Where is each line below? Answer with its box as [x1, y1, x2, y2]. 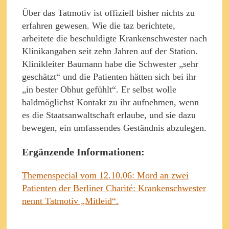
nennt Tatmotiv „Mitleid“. [22, 195, 119, 206]
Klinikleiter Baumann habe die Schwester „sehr [22, 58, 198, 69]
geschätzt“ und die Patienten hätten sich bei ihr [22, 71, 196, 82]
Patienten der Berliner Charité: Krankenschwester [22, 182, 206, 193]
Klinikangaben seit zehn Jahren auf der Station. [22, 45, 198, 56]
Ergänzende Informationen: [22, 146, 145, 157]
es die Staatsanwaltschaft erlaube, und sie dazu [22, 109, 196, 120]
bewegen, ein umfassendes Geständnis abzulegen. [22, 122, 207, 133]
